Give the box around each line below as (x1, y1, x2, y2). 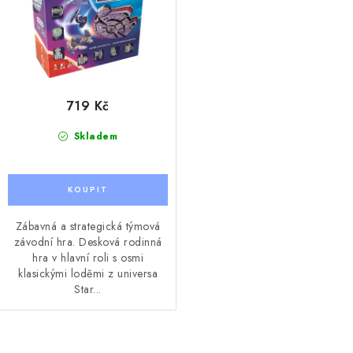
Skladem (70, 128, 118, 143)
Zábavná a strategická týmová (15, 217, 161, 234)
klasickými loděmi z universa (18, 265, 158, 281)
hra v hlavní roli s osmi (32, 249, 143, 266)
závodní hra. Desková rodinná (13, 233, 162, 250)
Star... (74, 281, 102, 297)
